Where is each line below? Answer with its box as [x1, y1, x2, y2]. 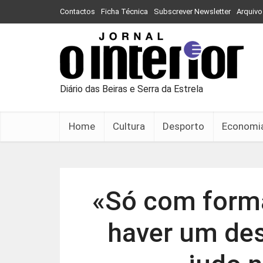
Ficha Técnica [101, 7, 148, 16]
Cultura [113, 120, 145, 132]
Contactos [60, 7, 95, 16]
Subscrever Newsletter [154, 7, 231, 16]
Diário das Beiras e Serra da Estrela [60, 83, 203, 95]
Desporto [163, 120, 204, 132]
